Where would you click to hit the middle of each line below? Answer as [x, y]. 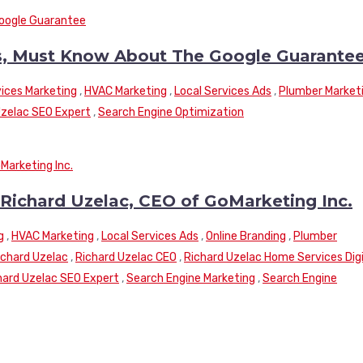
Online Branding [246, 236]
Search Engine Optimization [171, 112]
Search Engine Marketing [191, 278]
